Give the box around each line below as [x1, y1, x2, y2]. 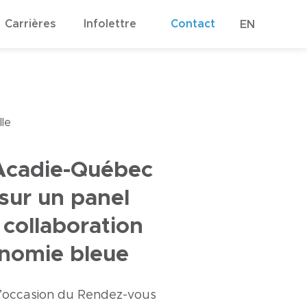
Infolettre [83, 19, 136, 29]
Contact [171, 19, 215, 29]
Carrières [4, 19, 56, 29]
